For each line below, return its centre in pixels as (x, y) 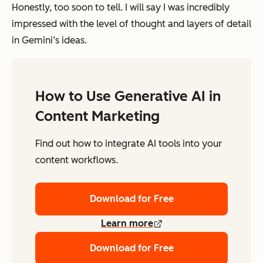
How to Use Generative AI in (128, 96)
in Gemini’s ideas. (49, 41)
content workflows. (77, 160)
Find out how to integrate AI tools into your (129, 144)
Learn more (127, 224)
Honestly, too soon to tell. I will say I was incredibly (121, 8)
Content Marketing (97, 116)
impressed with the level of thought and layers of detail (131, 24)
